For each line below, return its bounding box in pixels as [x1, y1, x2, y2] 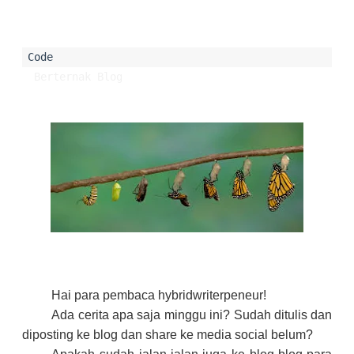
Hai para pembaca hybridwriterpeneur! [51, 288, 267, 302]
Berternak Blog [33, 70, 122, 83]
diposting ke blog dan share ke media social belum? [21, 328, 313, 341]
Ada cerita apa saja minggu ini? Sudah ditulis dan [51, 308, 333, 322]
